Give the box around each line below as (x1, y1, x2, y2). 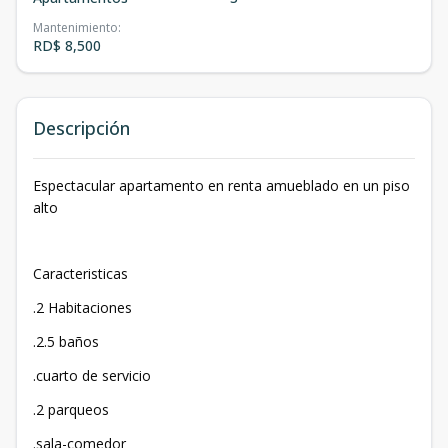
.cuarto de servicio (33, 366, 151, 385)
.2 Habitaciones (33, 298, 132, 317)
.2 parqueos (33, 400, 109, 419)
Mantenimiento (33, 19, 118, 36)
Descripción (33, 116, 130, 140)
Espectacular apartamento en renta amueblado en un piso (33, 176, 410, 195)
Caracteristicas (33, 264, 128, 283)
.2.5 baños (33, 332, 99, 351)
